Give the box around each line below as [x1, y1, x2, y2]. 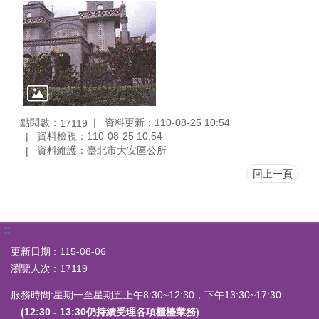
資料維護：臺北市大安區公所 [37, 145, 167, 157]
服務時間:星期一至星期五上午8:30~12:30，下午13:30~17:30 [11, 288, 281, 300]
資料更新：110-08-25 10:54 [105, 116, 230, 128]
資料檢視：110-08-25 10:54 [37, 130, 162, 142]
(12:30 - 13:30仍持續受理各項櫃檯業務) [21, 305, 199, 318]
